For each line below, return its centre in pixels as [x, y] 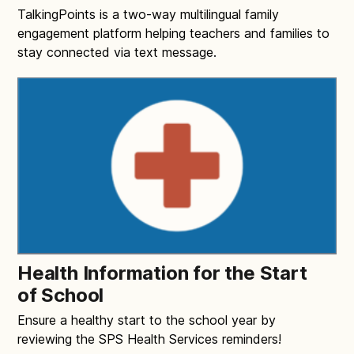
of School [61, 295]
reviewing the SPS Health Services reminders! [149, 339]
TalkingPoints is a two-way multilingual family [148, 15]
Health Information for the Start [162, 273]
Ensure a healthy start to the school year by [147, 320]
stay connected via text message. [117, 53]
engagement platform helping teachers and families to [173, 34]
